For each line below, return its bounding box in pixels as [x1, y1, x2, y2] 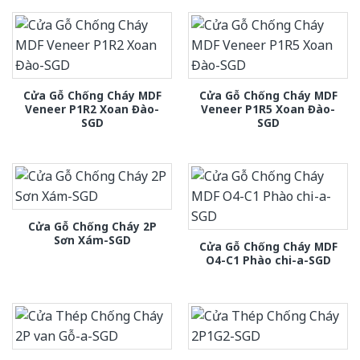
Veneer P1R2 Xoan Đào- [25, 101, 159, 117]
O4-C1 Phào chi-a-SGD [205, 252, 331, 268]
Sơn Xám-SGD [53, 232, 131, 248]
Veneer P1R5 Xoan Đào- [201, 101, 335, 117]
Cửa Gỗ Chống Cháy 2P [27, 219, 157, 235]
